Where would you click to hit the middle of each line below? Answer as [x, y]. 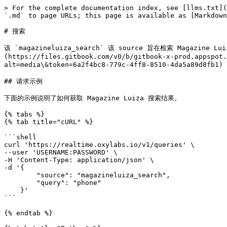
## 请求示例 [23, 81]
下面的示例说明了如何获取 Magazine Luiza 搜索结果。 [92, 98]
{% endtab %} [28, 213]
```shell [20, 137]
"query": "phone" [20, 183]
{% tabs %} [24, 114]
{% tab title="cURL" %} [49, 122]
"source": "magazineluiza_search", [20, 175]
